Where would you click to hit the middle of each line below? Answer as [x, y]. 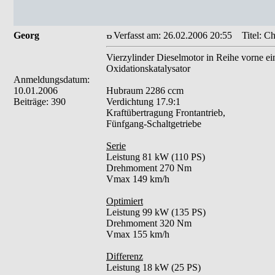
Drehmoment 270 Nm [149, 168]
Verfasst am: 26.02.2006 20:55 [173, 35]
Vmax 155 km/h [138, 234]
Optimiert [125, 201]
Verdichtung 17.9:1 [143, 102]
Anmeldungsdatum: [52, 79]
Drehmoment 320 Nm [149, 223]
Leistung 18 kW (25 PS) [153, 267]
